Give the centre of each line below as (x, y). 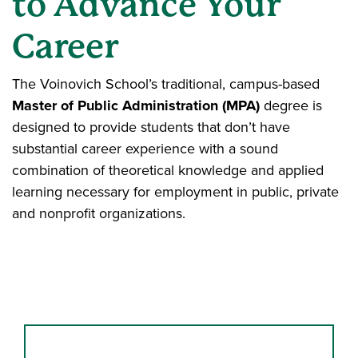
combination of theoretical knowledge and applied (168, 170)
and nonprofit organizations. (99, 213)
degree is (291, 105)
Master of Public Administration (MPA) (136, 105)
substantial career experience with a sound (145, 148)
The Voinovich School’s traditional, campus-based (166, 84)
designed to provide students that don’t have (151, 127)
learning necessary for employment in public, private (175, 191)
